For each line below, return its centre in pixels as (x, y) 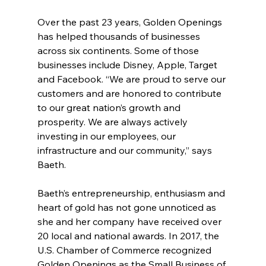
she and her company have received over (130, 222)
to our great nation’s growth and (110, 108)
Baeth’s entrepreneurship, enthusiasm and (132, 193)
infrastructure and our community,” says (126, 151)
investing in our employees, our (107, 136)
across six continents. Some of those (119, 51)
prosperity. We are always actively (113, 122)
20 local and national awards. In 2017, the (129, 236)
